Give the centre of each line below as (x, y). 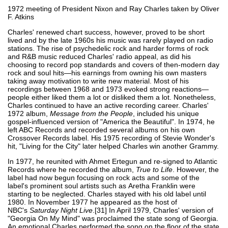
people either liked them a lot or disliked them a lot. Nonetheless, (112, 97)
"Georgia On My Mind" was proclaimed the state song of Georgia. (113, 218)
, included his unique (166, 113)
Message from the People (91, 113)
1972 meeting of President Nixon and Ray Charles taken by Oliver (113, 8)
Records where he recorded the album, (72, 169)
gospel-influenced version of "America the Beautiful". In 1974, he (111, 121)
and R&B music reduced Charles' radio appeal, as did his (99, 56)
